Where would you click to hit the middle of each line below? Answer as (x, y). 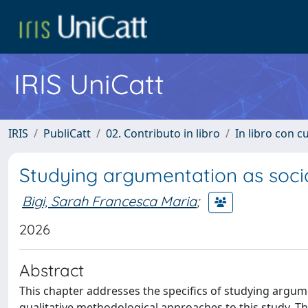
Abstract (52, 270)
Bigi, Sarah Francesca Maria (109, 201)
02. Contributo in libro (163, 133)
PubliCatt (67, 133)
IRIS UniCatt (89, 84)
